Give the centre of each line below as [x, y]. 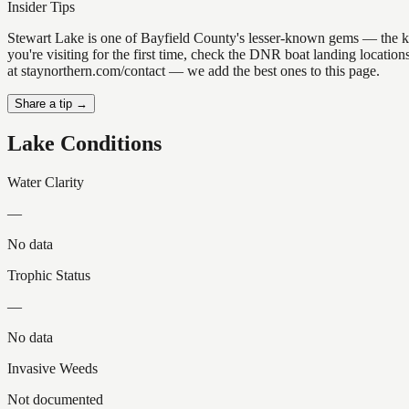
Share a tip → [51, 104]
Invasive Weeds [52, 368]
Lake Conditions [84, 144]
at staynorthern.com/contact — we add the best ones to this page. [194, 71]
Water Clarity [46, 182]
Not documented [55, 399]
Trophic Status [49, 275]
